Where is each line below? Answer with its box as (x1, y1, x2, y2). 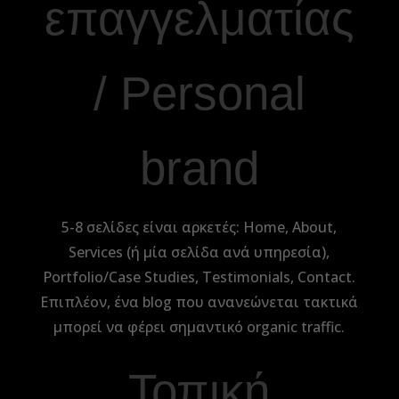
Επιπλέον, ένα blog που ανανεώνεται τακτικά (40, 292, 359, 312)
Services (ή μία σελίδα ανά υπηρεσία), (69, 242, 330, 262)
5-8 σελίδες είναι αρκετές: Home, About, (61, 217, 338, 237)
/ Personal (93, 67, 305, 119)
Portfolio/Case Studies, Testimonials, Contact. (43, 267, 356, 287)
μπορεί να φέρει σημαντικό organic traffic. (53, 317, 346, 337)
